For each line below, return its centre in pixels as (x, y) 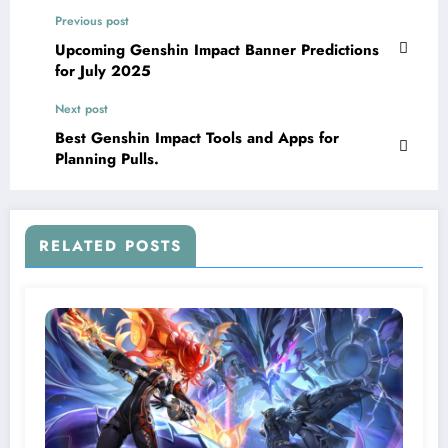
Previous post (92, 20)
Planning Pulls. (107, 158)
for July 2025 (103, 70)
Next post (81, 108)
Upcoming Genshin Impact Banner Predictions (217, 49)
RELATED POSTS (110, 245)
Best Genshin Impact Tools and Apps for (197, 137)
